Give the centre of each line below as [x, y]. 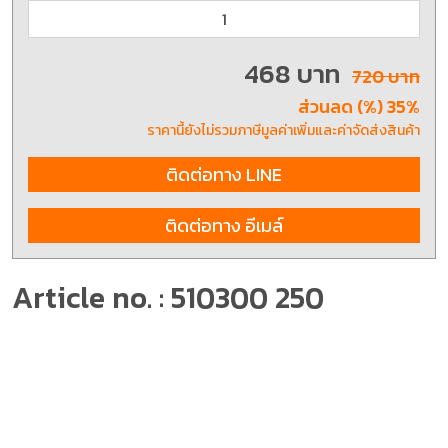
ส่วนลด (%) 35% [359, 106]
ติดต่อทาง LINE [224, 174]
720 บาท [386, 76]
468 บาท [295, 73]
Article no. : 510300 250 [168, 297]
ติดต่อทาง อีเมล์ [224, 225]
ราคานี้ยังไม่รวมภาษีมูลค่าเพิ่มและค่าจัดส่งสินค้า [283, 130]
